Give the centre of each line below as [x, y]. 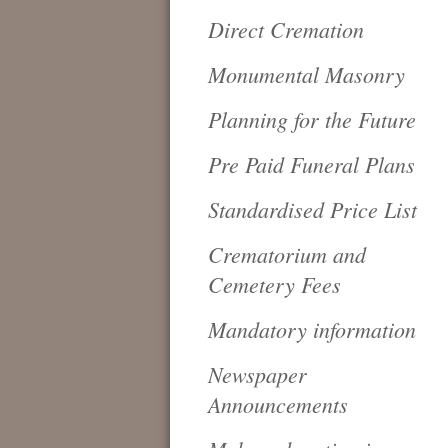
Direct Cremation [286, 29]
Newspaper [257, 374]
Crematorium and [287, 254]
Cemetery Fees [274, 284]
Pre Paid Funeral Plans [311, 164]
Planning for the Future [312, 119]
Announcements [278, 404]
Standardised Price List [312, 209]
